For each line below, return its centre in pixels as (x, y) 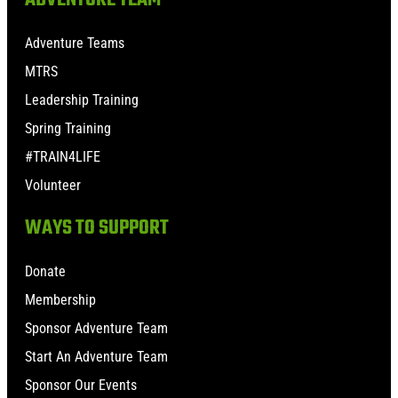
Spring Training (68, 128)
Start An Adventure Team (96, 356)
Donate (45, 271)
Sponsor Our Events (81, 385)
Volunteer (53, 185)
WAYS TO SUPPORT (97, 228)
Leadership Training (82, 99)
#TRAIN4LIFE (63, 156)
